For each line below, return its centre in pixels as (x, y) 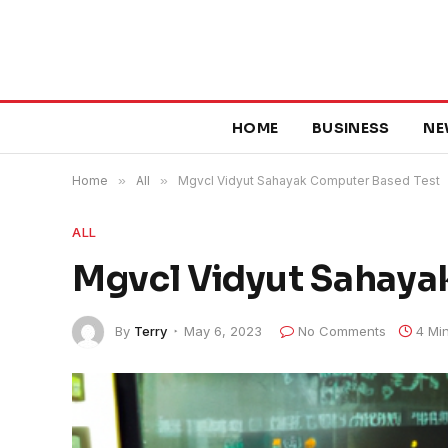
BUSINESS (351, 128)
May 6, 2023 (223, 330)
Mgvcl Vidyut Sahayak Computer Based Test (309, 180)
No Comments (342, 330)
